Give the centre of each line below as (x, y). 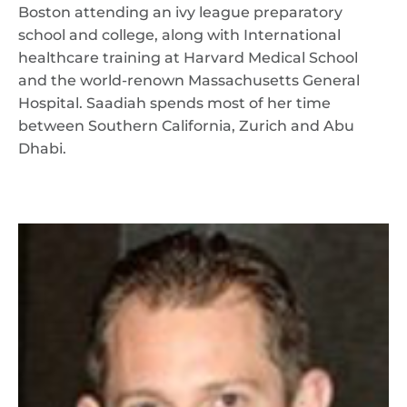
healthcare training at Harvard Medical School (188, 58)
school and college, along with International (179, 35)
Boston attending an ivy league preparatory (180, 12)
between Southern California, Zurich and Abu (186, 126)
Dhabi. (42, 149)
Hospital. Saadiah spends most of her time (174, 103)
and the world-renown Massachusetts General (189, 80)
